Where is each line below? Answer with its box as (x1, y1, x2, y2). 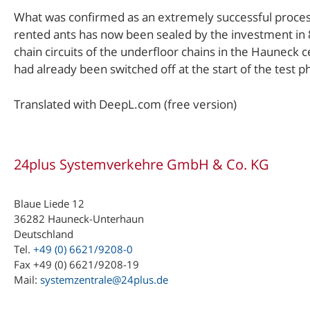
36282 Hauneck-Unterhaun (14, 211, 144, 226)
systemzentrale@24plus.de (40, 272, 168, 286)
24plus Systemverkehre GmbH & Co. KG (14, 154, 269, 174)
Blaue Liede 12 (14, 196, 84, 210)
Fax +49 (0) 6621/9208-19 (14, 257, 139, 271)
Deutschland (14, 226, 73, 241)
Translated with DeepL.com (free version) (14, 95, 237, 112)
